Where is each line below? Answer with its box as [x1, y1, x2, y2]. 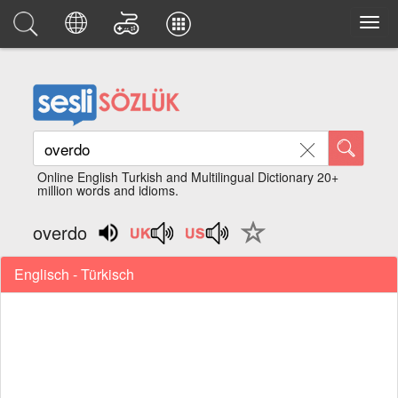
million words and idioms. [37, 181, 179, 199]
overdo [33, 219, 88, 245]
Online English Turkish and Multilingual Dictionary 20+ [37, 168, 339, 186]
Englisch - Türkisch [14, 263, 134, 284]
